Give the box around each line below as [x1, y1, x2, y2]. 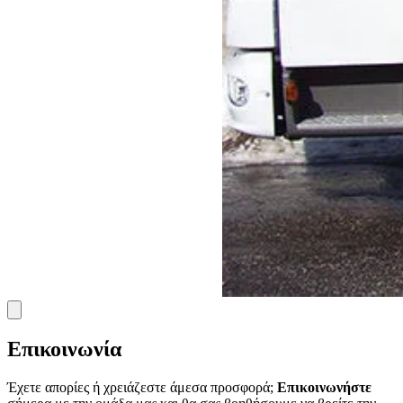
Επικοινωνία [7, 336, 121, 361]
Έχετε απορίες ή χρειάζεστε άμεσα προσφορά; [7, 379, 277, 395]
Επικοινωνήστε [277, 379, 372, 395]
